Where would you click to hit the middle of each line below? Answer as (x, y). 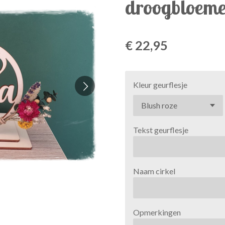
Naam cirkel (154, 171)
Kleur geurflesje (160, 84)
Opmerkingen (157, 212)
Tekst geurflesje (161, 130)
